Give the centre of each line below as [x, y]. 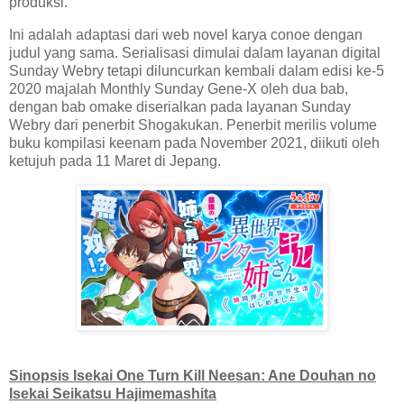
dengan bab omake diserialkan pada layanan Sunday [180, 106]
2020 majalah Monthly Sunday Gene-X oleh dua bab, [179, 88]
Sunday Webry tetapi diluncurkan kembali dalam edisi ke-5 [197, 70]
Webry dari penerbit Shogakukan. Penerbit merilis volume [193, 124]
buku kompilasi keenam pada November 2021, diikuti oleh [194, 142]
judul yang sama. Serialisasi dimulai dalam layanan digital [195, 52]
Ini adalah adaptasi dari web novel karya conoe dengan [186, 34]
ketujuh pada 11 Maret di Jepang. [115, 161]
